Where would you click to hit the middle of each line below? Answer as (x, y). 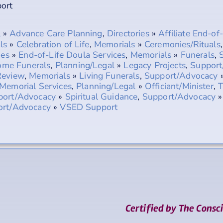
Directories (128, 33)
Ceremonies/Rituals (182, 44)
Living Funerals (110, 75)
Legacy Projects (155, 65)
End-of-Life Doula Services (72, 55)
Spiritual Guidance (101, 96)
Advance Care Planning (56, 33)
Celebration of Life (53, 44)
